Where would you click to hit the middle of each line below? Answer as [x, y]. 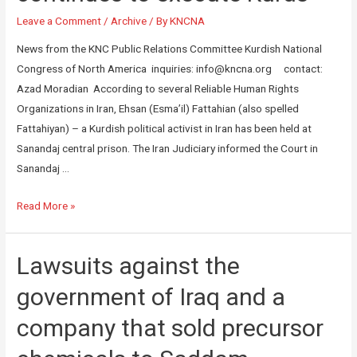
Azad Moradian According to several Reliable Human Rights [158, 89]
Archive [129, 20]
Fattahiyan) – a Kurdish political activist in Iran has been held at [165, 129]
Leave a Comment [59, 20]
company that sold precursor [171, 328]
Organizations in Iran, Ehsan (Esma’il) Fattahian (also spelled [158, 109]
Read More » [46, 206]
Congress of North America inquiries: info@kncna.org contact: [170, 69]
